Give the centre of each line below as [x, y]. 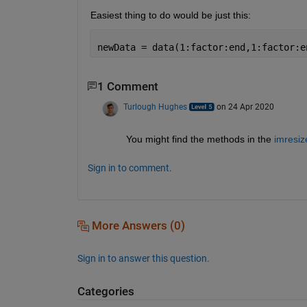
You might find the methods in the [200, 139]
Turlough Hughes [155, 107]
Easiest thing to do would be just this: [170, 15]
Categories [106, 291]
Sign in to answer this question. [143, 258]
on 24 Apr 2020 [245, 107]
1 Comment [127, 86]
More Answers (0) [137, 225]
